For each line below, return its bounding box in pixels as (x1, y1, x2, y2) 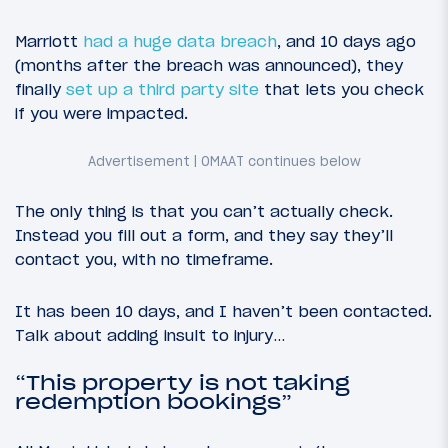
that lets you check (259, 78, 424, 99)
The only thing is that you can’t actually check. (15, 201, 393, 222)
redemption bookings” (15, 388, 292, 415)
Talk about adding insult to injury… (15, 324, 285, 345)
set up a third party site (66, 78, 259, 99)
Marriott (15, 30, 83, 51)
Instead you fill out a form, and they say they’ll (15, 225, 393, 246)
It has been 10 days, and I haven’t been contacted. (15, 300, 432, 321)
